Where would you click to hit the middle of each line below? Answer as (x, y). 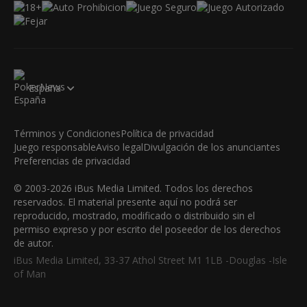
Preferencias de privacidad (72, 161)
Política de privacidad (167, 134)
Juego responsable (55, 147)
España (45, 88)
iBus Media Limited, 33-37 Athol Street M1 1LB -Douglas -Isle (150, 260)
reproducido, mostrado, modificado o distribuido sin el (134, 216)
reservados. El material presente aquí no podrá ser (125, 202)
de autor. (34, 243)
